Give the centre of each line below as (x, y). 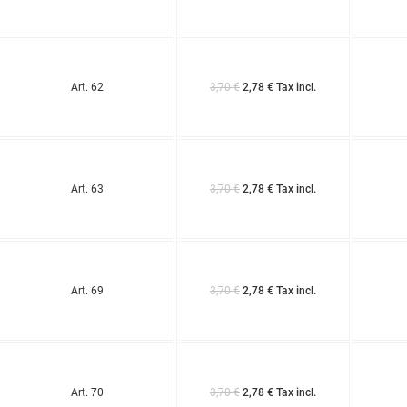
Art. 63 (87, 189)
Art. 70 (87, 392)
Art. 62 (87, 87)
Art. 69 (87, 290)
